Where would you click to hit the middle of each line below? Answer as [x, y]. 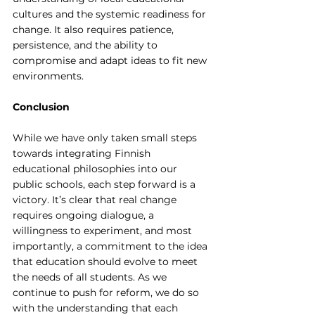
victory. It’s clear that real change [96, 200]
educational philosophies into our [96, 169]
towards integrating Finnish [83, 154]
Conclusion [41, 107]
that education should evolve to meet [107, 262]
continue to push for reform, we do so [107, 293]
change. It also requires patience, [95, 30]
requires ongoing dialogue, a [85, 216]
